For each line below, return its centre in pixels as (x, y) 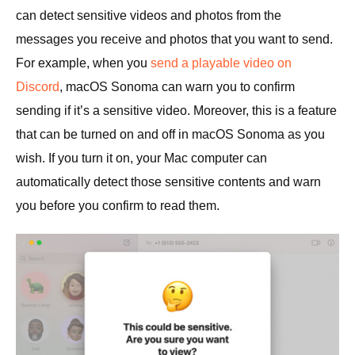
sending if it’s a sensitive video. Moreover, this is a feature (176, 111)
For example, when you (83, 63)
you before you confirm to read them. (118, 206)
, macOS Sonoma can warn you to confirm (177, 87)
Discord (38, 87)
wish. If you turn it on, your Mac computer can (141, 158)
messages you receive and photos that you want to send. (174, 40)
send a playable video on (221, 63)
